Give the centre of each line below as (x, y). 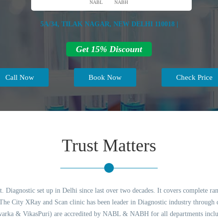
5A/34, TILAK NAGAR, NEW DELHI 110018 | (109, 24)
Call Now (20, 77)
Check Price (194, 77)
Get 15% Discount (109, 49)
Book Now (105, 77)
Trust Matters (109, 145)
